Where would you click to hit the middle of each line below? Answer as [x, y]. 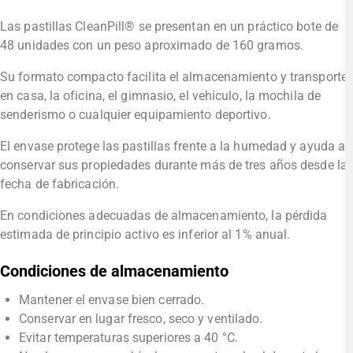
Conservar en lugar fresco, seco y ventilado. [141, 319]
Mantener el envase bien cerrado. [112, 300]
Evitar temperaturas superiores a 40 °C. [128, 338]
